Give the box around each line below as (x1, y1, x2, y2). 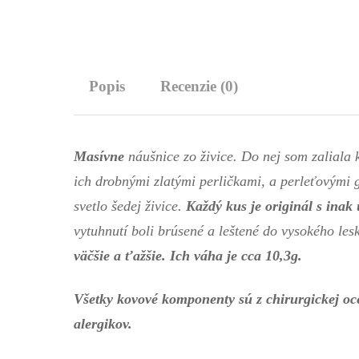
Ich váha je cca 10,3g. (170, 248, 306, 264)
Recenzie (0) (159, 78, 238, 95)
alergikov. (74, 315, 136, 332)
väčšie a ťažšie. (74, 248, 166, 264)
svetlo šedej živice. (74, 198, 186, 215)
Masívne (74, 148, 124, 165)
